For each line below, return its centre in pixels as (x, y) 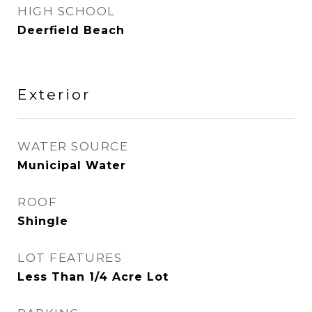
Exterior (54, 94)
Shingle (43, 221)
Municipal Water (72, 165)
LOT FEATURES (70, 258)
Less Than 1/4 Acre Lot (93, 277)
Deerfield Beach (71, 30)
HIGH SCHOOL (67, 11)
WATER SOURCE (73, 146)
